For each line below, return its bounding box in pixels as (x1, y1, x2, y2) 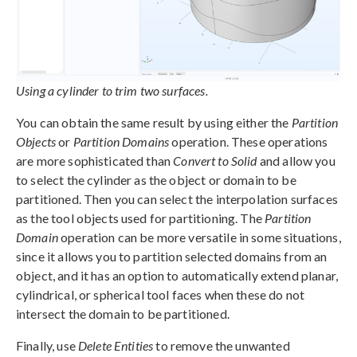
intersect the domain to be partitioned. (16, 306, 229, 322)
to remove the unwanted (153, 338, 290, 354)
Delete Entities (77, 338, 154, 354)
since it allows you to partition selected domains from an (16, 249, 328, 265)
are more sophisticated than (16, 153, 174, 169)
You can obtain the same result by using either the (16, 115, 292, 131)
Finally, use (16, 338, 78, 354)
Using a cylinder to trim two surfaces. (16, 83, 208, 99)
